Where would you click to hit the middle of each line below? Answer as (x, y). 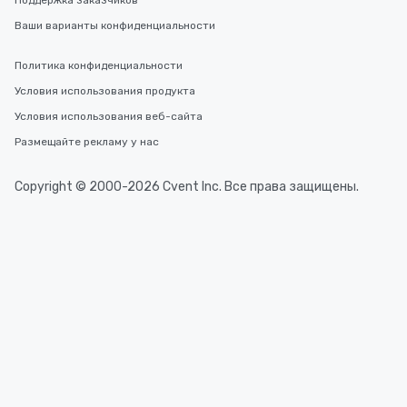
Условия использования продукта (105, 91)
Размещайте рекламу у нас (87, 142)
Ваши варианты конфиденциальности (115, 25)
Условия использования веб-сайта (109, 116)
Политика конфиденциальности (99, 65)
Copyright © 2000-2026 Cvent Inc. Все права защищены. (187, 187)
